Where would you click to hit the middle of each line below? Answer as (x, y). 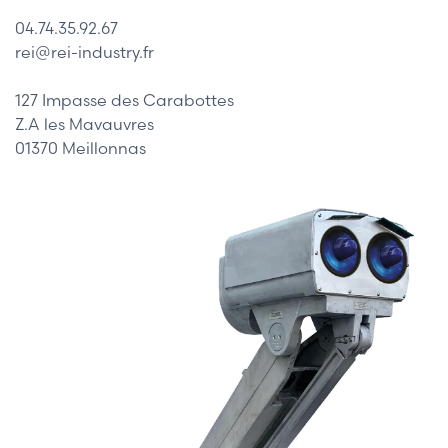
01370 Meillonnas (80, 148)
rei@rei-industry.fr (84, 52)
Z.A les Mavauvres (84, 124)
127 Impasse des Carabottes (124, 100)
